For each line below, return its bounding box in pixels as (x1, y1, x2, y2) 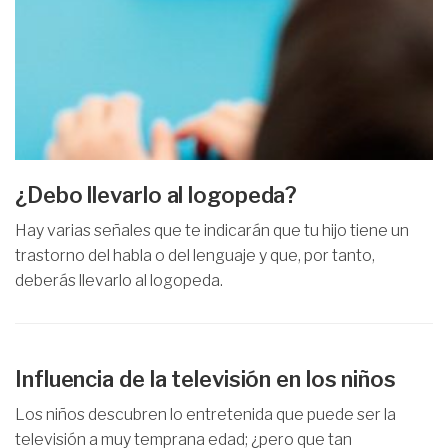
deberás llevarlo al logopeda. (15, 270, 223, 290)
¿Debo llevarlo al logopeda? (15, 181, 298, 208)
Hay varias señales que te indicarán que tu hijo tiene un (15, 220, 409, 240)
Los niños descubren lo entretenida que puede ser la (15, 404, 396, 424)
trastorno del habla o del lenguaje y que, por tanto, (15, 245, 375, 265)
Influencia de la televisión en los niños (15, 365, 396, 392)
